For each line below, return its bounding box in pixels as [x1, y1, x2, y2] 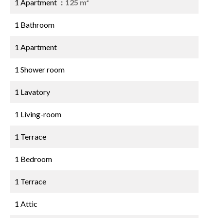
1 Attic [15, 199, 37, 208]
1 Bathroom [15, 20, 54, 29]
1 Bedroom [15, 154, 52, 163]
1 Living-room [15, 109, 61, 119]
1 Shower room [15, 65, 65, 74]
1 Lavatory [15, 87, 50, 96]
